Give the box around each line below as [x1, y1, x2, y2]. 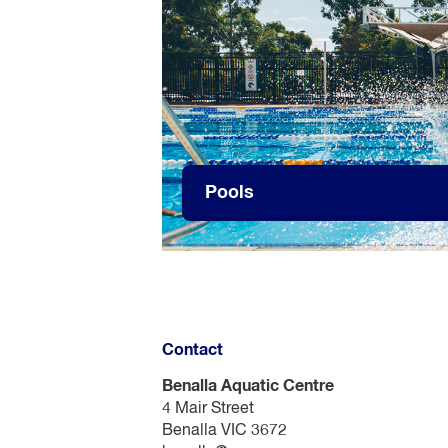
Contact [162, 341, 223, 358]
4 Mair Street [162, 400, 254, 417]
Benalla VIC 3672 [162, 422, 287, 439]
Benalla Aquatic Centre [162, 377, 334, 394]
